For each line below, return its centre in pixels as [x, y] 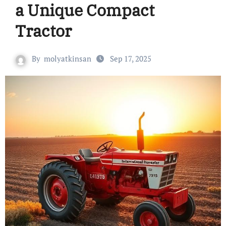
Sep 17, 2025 [131, 59]
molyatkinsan [68, 59]
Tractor [43, 31]
